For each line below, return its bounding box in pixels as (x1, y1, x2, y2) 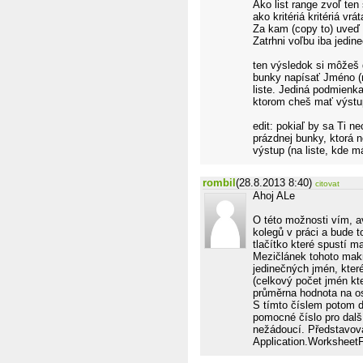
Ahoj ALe (253, 190, 295, 202)
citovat (315, 179, 340, 188)
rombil (203, 177, 236, 189)
